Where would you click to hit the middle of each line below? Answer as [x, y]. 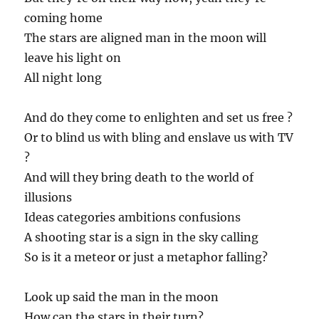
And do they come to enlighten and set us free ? [159, 118]
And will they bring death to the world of [139, 178]
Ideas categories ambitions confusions [133, 218]
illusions [48, 198]
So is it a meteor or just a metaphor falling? [146, 257]
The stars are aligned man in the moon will [146, 38]
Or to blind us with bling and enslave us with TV [159, 138]
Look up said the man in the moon [122, 297]
